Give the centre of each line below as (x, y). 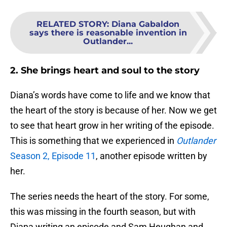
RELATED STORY (72, 24)
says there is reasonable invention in (108, 33)
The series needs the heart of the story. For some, (110, 197)
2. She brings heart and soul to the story (105, 71)
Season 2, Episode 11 (53, 156)
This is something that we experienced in (93, 141)
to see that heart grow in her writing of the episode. (112, 126)
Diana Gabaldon (145, 24)
